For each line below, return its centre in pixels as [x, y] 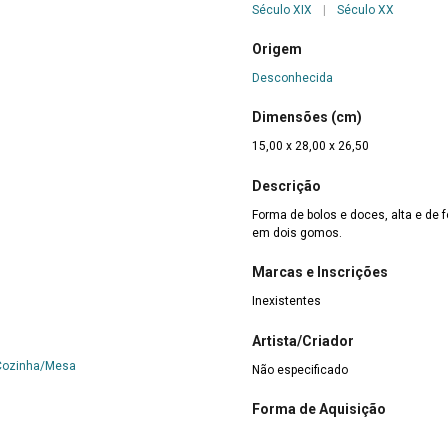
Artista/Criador [303, 340]
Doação [273, 437]
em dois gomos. [297, 232]
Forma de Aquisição [319, 408]
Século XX [365, 9]
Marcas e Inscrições [320, 272]
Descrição [286, 185]
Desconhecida [292, 77]
